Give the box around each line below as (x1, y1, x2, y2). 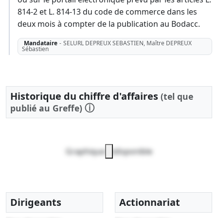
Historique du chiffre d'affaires (10, 89, 161, 103)
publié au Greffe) (10, 102, 82, 114)
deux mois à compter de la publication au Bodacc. (18, 18, 200, 30)
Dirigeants (10, 195, 61, 209)
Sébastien (21, 45, 49, 54)
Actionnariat (119, 195, 180, 209)
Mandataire (23, 39, 57, 48)
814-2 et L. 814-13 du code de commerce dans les (18, 6, 197, 18)
